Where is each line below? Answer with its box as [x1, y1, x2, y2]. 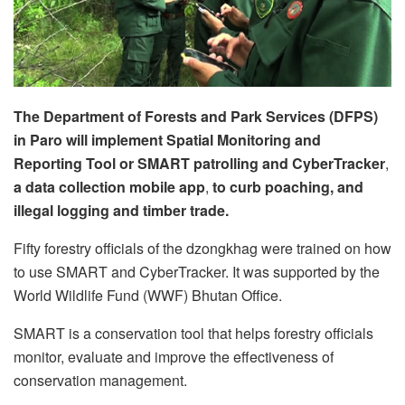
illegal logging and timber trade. [14, 199, 229, 221]
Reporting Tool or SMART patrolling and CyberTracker [14, 152, 385, 174]
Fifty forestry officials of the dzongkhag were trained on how [14, 237, 391, 259]
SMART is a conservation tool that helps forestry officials [14, 322, 373, 344]
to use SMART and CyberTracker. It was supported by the [14, 260, 380, 282]
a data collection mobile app [14, 175, 205, 197]
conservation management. [14, 369, 187, 391]
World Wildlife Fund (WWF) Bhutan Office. [14, 284, 282, 306]
